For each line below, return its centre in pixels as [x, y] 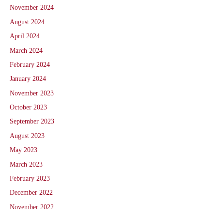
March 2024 [26, 50]
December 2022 [31, 193]
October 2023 [28, 108]
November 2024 [32, 8]
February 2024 [30, 64]
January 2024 [28, 79]
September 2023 [32, 122]
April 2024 [25, 36]
